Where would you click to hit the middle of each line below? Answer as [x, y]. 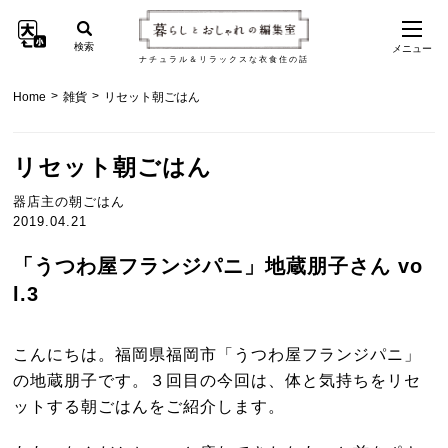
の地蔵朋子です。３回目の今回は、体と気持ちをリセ [217, 380]
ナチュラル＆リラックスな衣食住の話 [224, 59]
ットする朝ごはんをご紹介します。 [149, 406]
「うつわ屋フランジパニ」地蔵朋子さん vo [218, 266]
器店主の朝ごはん [69, 202]
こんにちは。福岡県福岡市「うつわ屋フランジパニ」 [217, 354]
